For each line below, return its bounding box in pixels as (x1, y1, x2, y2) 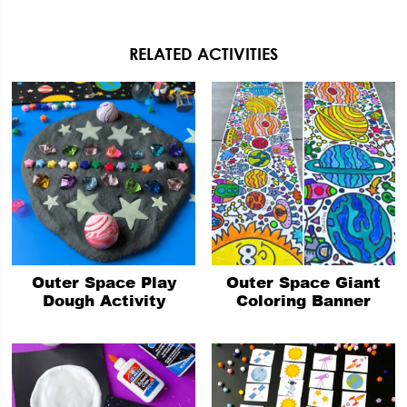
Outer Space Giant (225, 270, 381, 293)
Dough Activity (42, 288, 165, 311)
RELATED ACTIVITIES (129, 44, 278, 65)
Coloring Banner (235, 288, 371, 311)
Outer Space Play (31, 270, 176, 293)
